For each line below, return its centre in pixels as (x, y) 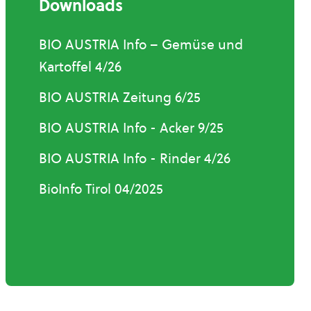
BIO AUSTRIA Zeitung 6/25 (120, 97)
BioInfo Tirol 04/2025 (101, 189)
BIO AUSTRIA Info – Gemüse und (141, 44)
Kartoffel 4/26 (80, 67)
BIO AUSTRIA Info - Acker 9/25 (131, 128)
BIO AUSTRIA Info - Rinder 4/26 (135, 158)
